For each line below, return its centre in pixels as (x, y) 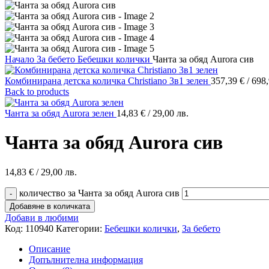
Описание (50, 249)
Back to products (37, 92)
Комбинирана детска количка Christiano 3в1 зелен (108, 81)
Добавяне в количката (50, 206)
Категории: (79, 228)
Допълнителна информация (86, 259)
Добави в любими (42, 217)
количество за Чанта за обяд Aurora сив (99, 193)
